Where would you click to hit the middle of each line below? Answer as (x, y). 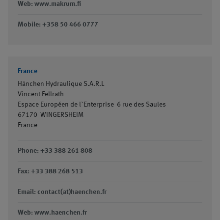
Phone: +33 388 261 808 (55, 151)
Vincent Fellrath (41, 94)
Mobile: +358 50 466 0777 (58, 25)
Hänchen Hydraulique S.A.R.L (61, 84)
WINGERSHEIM (62, 115)
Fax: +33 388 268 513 (50, 171)
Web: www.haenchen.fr (52, 213)
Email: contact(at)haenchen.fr (62, 192)
